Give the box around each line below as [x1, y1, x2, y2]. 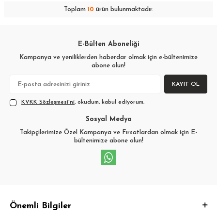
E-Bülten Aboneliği [77, 41, 139, 48]
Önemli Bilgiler [10, 201, 71, 211]
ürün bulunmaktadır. [93, 6, 154, 13]
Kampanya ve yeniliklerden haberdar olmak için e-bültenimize [19, 54, 198, 61]
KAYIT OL [172, 81, 200, 87]
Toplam [63, 6, 88, 13]
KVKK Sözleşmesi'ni [21, 99, 75, 106]
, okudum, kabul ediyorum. [75, 99, 144, 106]
